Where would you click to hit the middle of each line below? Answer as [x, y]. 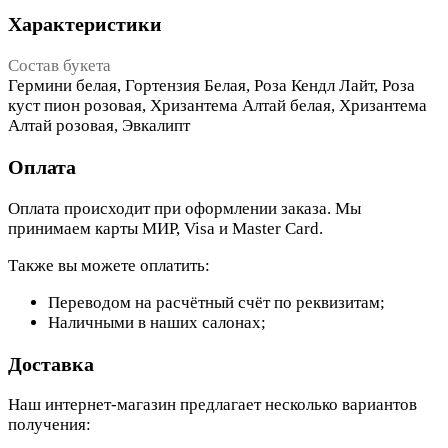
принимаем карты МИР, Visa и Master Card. [165, 228]
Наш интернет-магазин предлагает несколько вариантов [212, 405]
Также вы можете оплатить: [109, 265]
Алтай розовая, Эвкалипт [99, 125]
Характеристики [85, 24]
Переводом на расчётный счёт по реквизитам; [216, 302]
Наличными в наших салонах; [157, 322]
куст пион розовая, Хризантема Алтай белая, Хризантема [217, 105]
